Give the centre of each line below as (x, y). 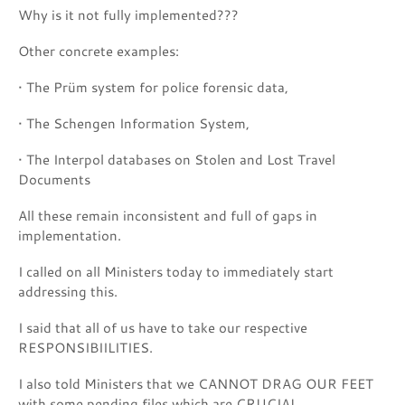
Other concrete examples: (99, 51)
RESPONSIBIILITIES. (85, 347)
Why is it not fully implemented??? (128, 14)
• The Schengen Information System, (134, 123)
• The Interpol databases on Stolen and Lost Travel (177, 159)
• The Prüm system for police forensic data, (153, 87)
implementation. (70, 235)
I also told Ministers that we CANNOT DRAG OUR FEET (196, 383)
